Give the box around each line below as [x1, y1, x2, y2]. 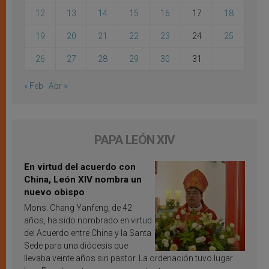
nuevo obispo [24, 187, 85, 198]
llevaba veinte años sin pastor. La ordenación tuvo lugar [24, 253, 233, 264]
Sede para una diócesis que [24, 241, 128, 251]
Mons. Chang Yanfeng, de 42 [24, 203, 132, 213]
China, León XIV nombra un [24, 174, 142, 186]
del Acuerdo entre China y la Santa [24, 228, 151, 238]
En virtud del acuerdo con [24, 162, 136, 173]
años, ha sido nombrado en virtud [24, 216, 152, 226]
